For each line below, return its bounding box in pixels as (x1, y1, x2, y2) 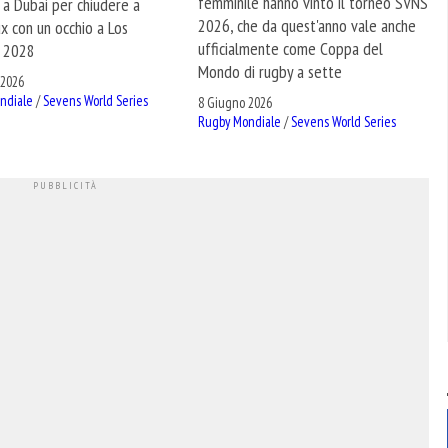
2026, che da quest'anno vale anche (198, 13, 417, 37)
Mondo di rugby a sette (198, 59, 343, 83)
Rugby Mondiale (198, 112, 282, 132)
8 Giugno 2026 (198, 93, 273, 113)
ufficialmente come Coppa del (198, 36, 384, 60)
